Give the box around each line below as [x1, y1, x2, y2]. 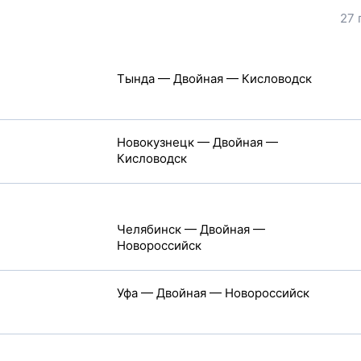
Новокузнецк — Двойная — [116, 135, 278, 150]
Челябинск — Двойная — [116, 222, 265, 237]
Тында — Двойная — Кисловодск [116, 71, 312, 86]
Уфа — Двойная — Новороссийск [116, 285, 309, 301]
